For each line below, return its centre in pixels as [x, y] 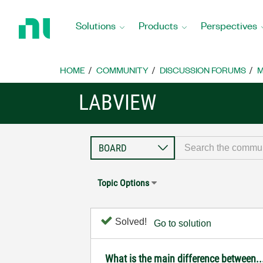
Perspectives [229, 25]
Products [158, 25]
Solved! [130, 222]
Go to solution [183, 223]
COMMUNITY [122, 70]
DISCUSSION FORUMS [203, 70]
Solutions [96, 25]
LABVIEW [118, 103]
